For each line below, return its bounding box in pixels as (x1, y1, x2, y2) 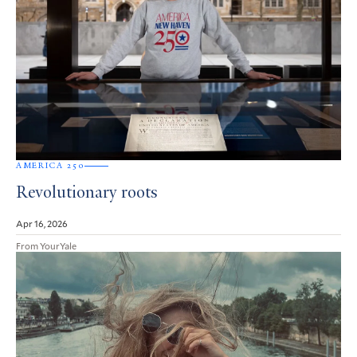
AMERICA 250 (16, 160, 85, 171)
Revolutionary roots (16, 185, 158, 203)
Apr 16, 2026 (16, 217, 68, 230)
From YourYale (16, 239, 76, 253)
